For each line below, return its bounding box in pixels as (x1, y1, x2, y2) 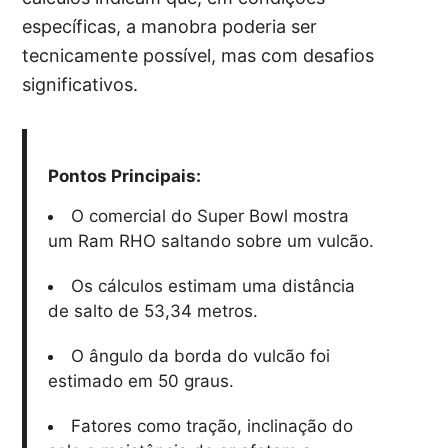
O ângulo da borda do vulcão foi (70, 346, 330, 367)
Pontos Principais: (47, 166, 201, 187)
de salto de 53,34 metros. (47, 301, 258, 322)
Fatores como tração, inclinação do (70, 416, 353, 437)
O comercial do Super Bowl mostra (70, 206, 349, 227)
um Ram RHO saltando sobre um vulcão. (47, 231, 374, 252)
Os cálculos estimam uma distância (70, 276, 355, 297)
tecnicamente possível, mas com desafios (22, 45, 375, 67)
